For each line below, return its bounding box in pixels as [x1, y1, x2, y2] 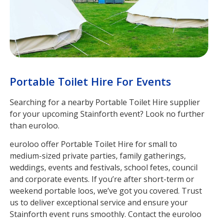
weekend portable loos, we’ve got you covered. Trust [10, 185, 202, 197]
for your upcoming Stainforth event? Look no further [10, 108, 204, 119]
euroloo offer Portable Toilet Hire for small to [10, 139, 177, 150]
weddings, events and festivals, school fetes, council [10, 162, 198, 173]
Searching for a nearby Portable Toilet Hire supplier [10, 96, 200, 108]
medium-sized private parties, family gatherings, [10, 150, 186, 162]
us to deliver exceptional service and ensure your [10, 197, 188, 208]
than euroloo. [10, 120, 59, 131]
